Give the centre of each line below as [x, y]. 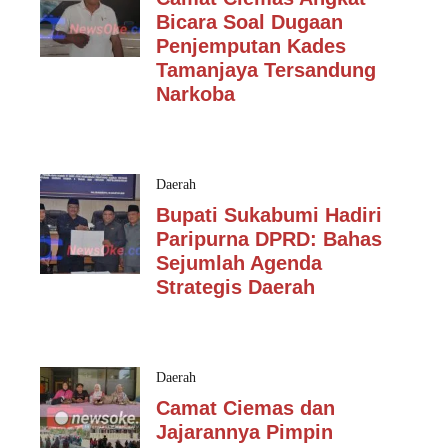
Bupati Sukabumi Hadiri [269, 215]
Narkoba [195, 94]
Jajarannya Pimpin [244, 432]
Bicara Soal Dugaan [249, 22]
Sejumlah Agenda [239, 263]
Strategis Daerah [235, 287]
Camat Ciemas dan [245, 408]
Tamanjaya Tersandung [266, 70]
